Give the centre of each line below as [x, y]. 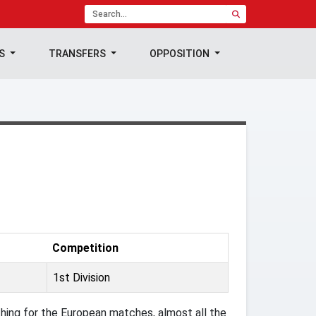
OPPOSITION [181, 54]
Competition [85, 248]
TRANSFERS [79, 54]
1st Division [81, 278]
